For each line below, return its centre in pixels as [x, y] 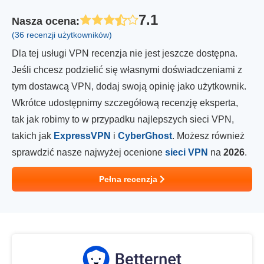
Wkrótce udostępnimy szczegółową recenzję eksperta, [125, 103]
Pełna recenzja [129, 179]
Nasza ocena [44, 21]
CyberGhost [145, 136]
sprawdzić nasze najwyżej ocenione [88, 152]
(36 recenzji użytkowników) [62, 35]
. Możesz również [208, 136]
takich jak [33, 136]
